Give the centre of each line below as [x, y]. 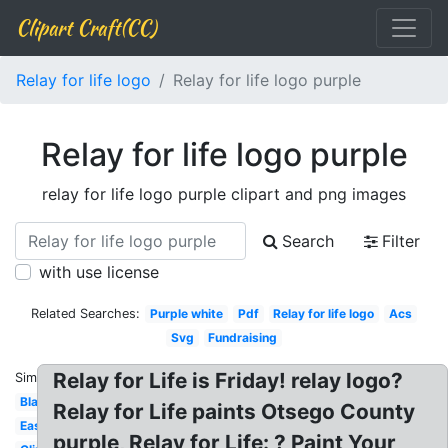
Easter [38, 425]
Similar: [37, 377]
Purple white [187, 313]
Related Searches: [86, 313]
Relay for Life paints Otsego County [234, 411]
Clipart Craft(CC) [86, 27]
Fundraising [243, 337]
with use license [99, 272]
